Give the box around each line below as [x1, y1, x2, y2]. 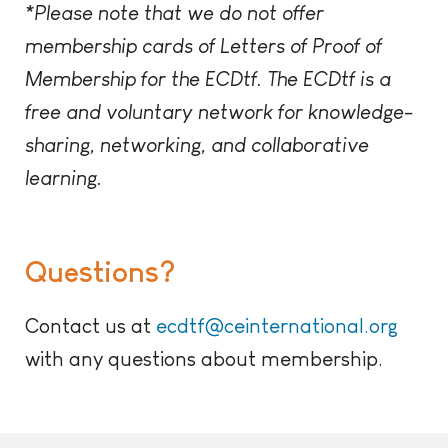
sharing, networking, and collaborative [25, 133, 369, 157]
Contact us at [25, 314, 156, 338]
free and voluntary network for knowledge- [25, 100, 413, 124]
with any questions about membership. [25, 347, 383, 371]
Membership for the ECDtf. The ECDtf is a [25, 67, 391, 91]
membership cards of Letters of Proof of [25, 34, 382, 58]
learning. [25, 166, 102, 190]
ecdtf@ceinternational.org [156, 314, 398, 338]
